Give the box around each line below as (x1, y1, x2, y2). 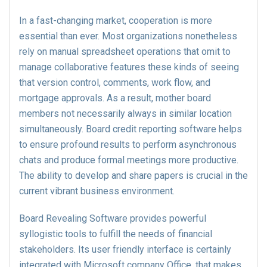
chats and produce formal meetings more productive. (19, 154, 238, 166)
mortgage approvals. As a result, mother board (19, 92, 211, 104)
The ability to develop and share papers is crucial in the (19, 170, 248, 181)
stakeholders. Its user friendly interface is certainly (19, 244, 231, 255)
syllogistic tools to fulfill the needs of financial (19, 228, 212, 240)
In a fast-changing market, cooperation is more (19, 15, 212, 26)
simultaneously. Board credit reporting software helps (19, 123, 242, 135)
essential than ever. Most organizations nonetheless (19, 30, 237, 42)
